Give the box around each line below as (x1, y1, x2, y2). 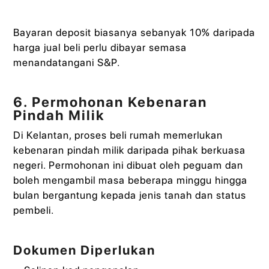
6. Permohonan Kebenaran (13, 94, 208, 111)
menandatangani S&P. (13, 56, 121, 68)
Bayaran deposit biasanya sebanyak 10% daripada (13, 26, 256, 38)
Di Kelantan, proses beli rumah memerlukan (13, 129, 223, 142)
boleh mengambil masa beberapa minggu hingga (13, 174, 248, 187)
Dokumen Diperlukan (13, 243, 156, 258)
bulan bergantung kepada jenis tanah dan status (13, 189, 247, 202)
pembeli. (13, 204, 55, 217)
